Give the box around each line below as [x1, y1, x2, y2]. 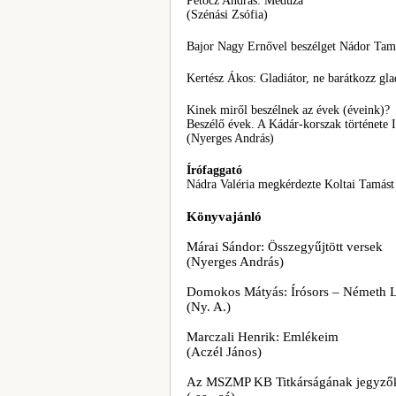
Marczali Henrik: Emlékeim [187, 330, 339, 344]
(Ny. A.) [187, 300, 231, 314]
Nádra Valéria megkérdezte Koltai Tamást [187, 178, 394, 191]
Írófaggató [187, 164, 242, 177]
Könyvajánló [187, 209, 262, 224]
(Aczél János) [187, 345, 262, 359]
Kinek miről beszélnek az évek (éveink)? [187, 103, 390, 117]
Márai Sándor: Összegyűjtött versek [187, 240, 383, 254]
